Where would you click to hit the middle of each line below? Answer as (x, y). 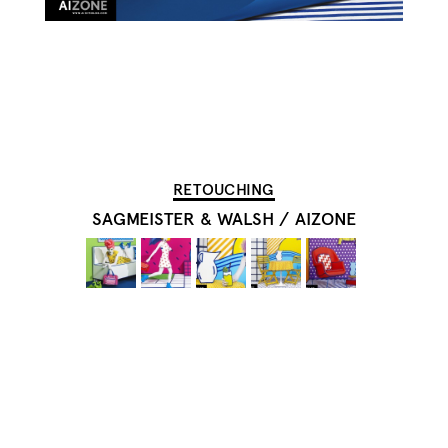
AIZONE (326, 219)
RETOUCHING (224, 189)
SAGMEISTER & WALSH (182, 219)
